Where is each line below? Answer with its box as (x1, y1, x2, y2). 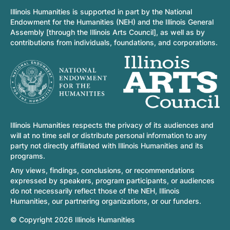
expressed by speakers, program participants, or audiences (10, 176, 215, 185)
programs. (10, 151, 45, 161)
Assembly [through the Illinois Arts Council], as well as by (10, 27, 205, 36)
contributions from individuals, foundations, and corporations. (10, 37, 218, 47)
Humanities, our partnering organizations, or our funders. (10, 197, 201, 206)
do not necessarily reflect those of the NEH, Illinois (10, 186, 180, 196)
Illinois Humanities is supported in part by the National (10, 7, 192, 16)
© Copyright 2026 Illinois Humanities (10, 215, 135, 224)
